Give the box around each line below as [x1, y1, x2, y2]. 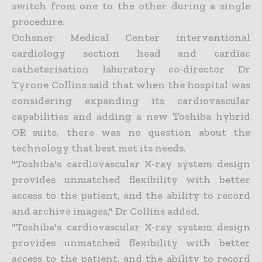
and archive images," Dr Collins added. [12, 204, 199, 218]
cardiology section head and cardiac [12, 46, 250, 60]
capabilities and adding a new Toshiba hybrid [12, 109, 250, 123]
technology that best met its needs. [12, 141, 186, 154]
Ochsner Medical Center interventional [12, 30, 250, 44]
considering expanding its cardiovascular [12, 94, 250, 107]
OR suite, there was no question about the [12, 125, 250, 139]
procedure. [12, 15, 65, 28]
